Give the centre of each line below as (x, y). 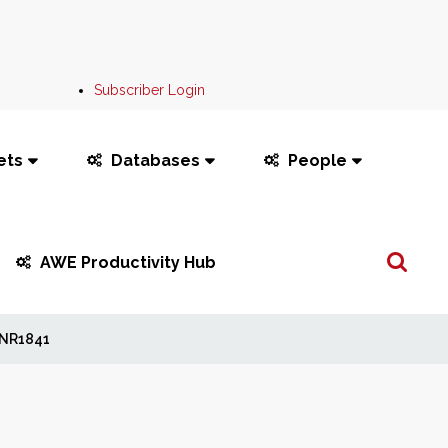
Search (394, 250)
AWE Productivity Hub (128, 262)
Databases (155, 160)
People (317, 160)
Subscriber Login (150, 90)
